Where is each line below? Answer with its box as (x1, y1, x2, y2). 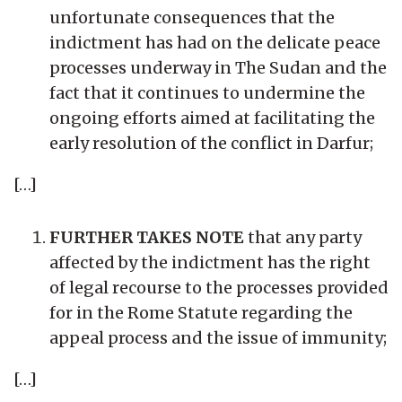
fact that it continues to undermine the (49, 82, 365, 103)
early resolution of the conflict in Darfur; (49, 132, 373, 153)
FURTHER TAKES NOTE (49, 226, 244, 248)
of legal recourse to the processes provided (49, 276, 389, 298)
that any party (244, 226, 362, 248)
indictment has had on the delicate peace (49, 31, 380, 53)
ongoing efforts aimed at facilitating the (49, 107, 375, 128)
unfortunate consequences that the (49, 6, 335, 28)
